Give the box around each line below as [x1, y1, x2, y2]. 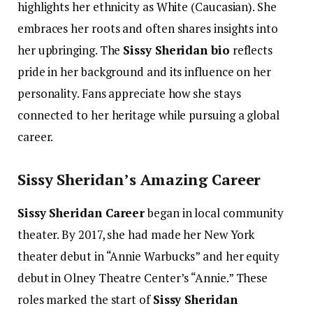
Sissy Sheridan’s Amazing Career [17, 168, 261, 189]
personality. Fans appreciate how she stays [17, 85, 241, 102]
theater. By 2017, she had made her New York [17, 226, 255, 242]
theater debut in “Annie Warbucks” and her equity [17, 247, 279, 264]
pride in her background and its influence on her [17, 64, 271, 80]
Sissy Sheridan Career [17, 204, 145, 221]
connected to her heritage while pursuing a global [17, 107, 279, 124]
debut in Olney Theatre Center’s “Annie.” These [17, 269, 268, 286]
